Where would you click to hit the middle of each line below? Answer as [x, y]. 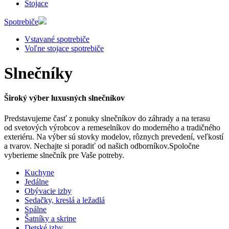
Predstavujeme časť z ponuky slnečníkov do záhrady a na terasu [107, 118]
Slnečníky [38, 73]
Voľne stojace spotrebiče [64, 48]
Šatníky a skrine [50, 218]
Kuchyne [39, 172]
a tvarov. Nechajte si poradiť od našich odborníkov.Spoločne [102, 146]
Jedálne [37, 181]
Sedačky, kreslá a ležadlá [65, 200]
